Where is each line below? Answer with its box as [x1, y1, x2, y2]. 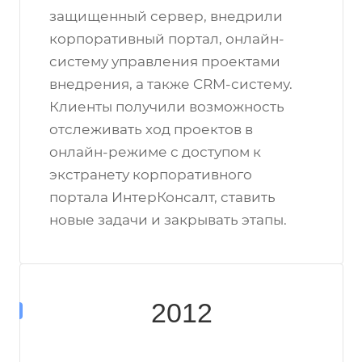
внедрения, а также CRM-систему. [49, 76, 293, 92]
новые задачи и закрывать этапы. [49, 212, 287, 228]
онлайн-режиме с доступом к [49, 144, 261, 160]
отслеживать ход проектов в [49, 121, 253, 137]
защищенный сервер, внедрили [49, 8, 283, 24]
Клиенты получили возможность [49, 99, 284, 115]
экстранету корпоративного [49, 166, 252, 183]
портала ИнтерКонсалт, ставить [49, 189, 276, 205]
